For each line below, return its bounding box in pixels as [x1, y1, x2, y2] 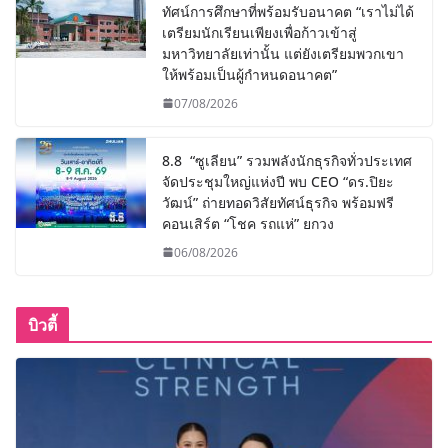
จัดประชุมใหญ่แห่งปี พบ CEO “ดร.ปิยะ [162, 171, 394, 191]
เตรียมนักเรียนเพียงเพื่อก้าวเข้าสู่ [162, 22, 357, 42]
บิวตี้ [28, 313, 58, 336]
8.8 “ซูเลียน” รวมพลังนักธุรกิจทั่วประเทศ [162, 150, 412, 170]
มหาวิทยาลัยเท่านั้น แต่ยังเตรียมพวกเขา [162, 43, 404, 63]
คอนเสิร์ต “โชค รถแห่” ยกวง [162, 213, 334, 233]
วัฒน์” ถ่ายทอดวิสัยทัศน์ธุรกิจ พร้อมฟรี [162, 192, 394, 212]
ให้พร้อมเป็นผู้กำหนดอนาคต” [162, 64, 337, 84]
